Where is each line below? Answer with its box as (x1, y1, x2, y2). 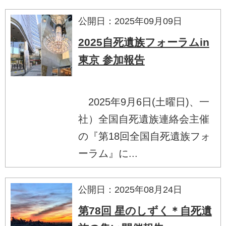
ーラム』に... (78, 147, 138, 159)
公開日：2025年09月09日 (78, 16, 182, 26)
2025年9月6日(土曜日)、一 (78, 96, 209, 107)
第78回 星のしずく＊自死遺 (78, 204, 212, 216)
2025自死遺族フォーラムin (78, 36, 209, 48)
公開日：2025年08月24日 (78, 184, 182, 195)
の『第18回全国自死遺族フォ (78, 130, 210, 142)
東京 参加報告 (78, 53, 145, 66)
